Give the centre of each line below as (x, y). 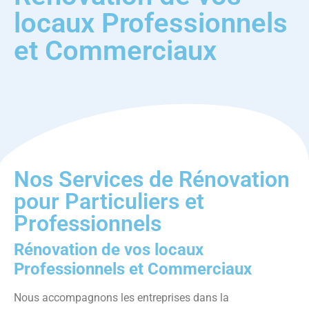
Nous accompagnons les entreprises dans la (121, 298)
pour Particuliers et (109, 201)
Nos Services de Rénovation (152, 179)
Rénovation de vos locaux (109, 250)
